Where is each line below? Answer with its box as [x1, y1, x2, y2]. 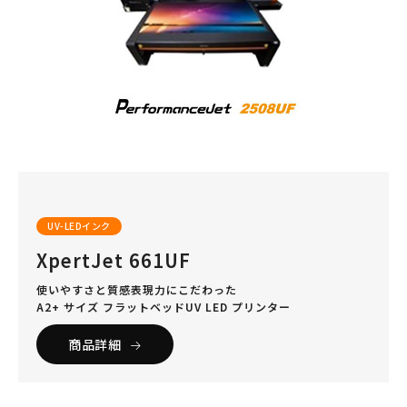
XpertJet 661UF [36, 246, 191, 273]
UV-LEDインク [47, 218, 111, 233]
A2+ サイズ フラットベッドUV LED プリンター [36, 298, 291, 314]
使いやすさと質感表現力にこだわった [36, 281, 237, 297]
